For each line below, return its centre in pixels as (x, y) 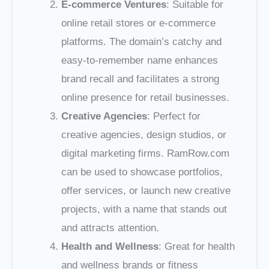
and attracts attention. (110, 228)
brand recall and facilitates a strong (140, 79)
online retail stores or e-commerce (138, 23)
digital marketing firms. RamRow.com (145, 154)
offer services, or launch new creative (146, 191)
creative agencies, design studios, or (144, 135)
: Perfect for (174, 116)
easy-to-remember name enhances (140, 61)
